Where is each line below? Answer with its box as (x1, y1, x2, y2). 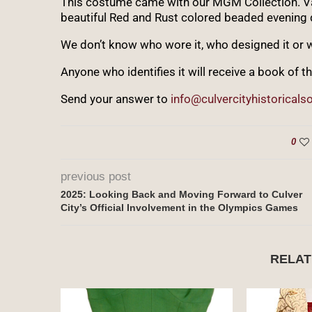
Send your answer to (61, 92, 171, 106)
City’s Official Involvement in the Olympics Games (61, 202, 298, 213)
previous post (61, 170, 131, 183)
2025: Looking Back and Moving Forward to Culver (61, 189, 302, 200)
